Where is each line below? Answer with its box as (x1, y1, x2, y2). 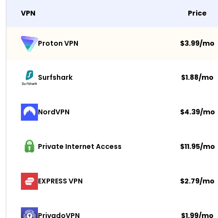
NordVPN (38, 107, 70, 117)
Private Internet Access (38, 141, 122, 151)
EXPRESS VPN (38, 176, 83, 186)
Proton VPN (38, 38, 78, 49)
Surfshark (38, 72, 74, 82)
